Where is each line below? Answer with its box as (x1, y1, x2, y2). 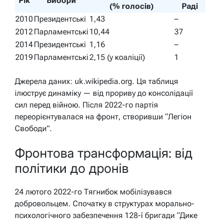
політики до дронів (15, 160, 129, 176)
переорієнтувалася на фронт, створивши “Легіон (15, 112, 192, 122)
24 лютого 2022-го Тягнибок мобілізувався (15, 187, 172, 197)
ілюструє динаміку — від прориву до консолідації (15, 88, 193, 98)
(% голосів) (109, 1, 154, 11)
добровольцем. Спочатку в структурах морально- (15, 199, 194, 209)
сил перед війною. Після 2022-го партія (15, 100, 158, 110)
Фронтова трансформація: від (15, 145, 192, 161)
